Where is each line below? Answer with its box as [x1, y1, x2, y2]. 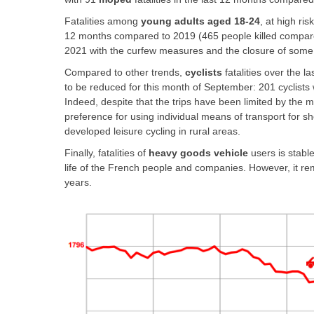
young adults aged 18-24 [141, 15, 260, 27]
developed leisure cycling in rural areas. [64, 125, 240, 137]
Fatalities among [64, 15, 141, 27]
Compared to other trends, [64, 67, 185, 78]
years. [64, 177, 92, 188]
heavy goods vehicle [149, 147, 248, 158]
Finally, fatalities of [64, 147, 149, 158]
